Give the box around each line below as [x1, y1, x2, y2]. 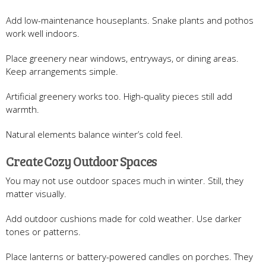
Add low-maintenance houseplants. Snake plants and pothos [6, 14, 254, 26]
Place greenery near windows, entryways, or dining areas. [6, 52, 239, 64]
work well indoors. [6, 27, 80, 39]
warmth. [6, 103, 39, 115]
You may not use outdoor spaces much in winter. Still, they [6, 174, 243, 186]
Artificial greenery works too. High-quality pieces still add [6, 90, 232, 102]
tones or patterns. [6, 225, 81, 237]
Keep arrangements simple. [6, 65, 118, 77]
